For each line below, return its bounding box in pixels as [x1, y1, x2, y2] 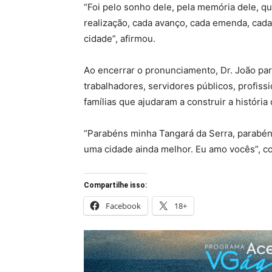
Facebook [106, 200, 141, 212]
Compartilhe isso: [84, 181, 147, 190]
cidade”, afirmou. [84, 33, 155, 45]
